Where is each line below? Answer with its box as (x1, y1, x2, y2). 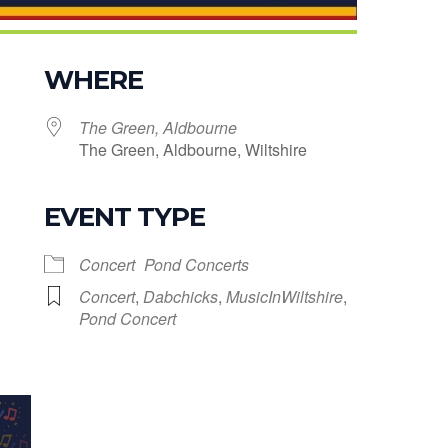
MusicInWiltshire (226, 284, 343, 308)
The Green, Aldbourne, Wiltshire (79, 137, 307, 161)
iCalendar (167, 239, 238, 263)
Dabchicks (143, 284, 218, 308)
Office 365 (368, 239, 441, 263)
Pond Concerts (144, 252, 249, 276)
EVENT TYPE (44, 200, 205, 233)
